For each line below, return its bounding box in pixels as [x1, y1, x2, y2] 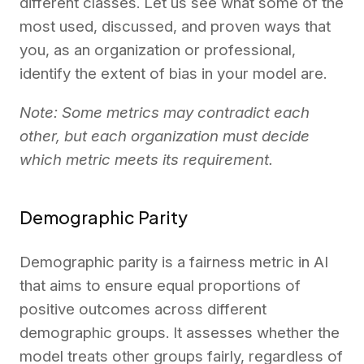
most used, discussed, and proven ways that [19, 17, 331, 37]
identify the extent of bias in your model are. [19, 64, 327, 84]
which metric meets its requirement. [19, 150, 277, 170]
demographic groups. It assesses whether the [19, 323, 340, 342]
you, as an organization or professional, [19, 41, 296, 60]
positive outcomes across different [19, 299, 266, 318]
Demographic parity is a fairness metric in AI [19, 252, 328, 271]
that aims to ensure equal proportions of [19, 275, 301, 295]
